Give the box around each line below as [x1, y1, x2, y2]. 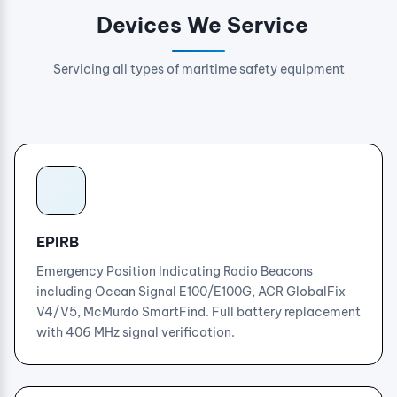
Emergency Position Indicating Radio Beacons [36, 263, 313, 279]
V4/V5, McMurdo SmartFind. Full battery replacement [36, 304, 361, 320]
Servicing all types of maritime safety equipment [52, 61, 345, 77]
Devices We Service [96, 12, 308, 38]
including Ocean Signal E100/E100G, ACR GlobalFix [36, 284, 346, 300]
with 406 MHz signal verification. [36, 324, 235, 340]
